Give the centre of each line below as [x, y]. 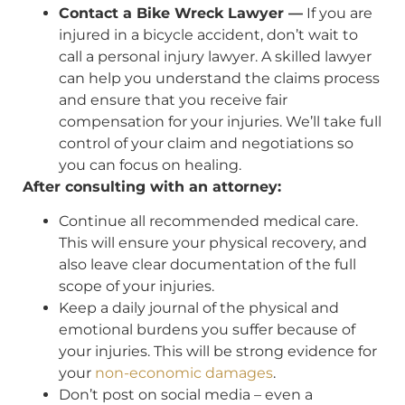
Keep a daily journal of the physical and [199, 308]
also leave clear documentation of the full [207, 265]
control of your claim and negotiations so [206, 143]
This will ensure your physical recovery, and [213, 243]
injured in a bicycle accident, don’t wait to [208, 34]
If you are [338, 13]
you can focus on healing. [150, 165]
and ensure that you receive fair [173, 99]
